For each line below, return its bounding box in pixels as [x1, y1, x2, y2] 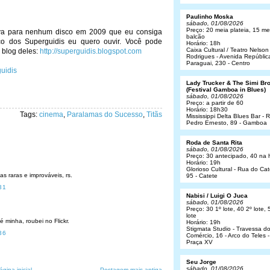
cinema [39, 110, 63, 119]
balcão [186, 33, 205, 40]
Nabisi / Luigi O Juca [186, 192, 248, 199]
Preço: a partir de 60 [186, 99, 243, 106]
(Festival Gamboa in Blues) [186, 86, 266, 93]
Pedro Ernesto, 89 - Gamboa [186, 119, 267, 126]
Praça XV [186, 239, 213, 245]
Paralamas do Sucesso [67, 110, 143, 119]
